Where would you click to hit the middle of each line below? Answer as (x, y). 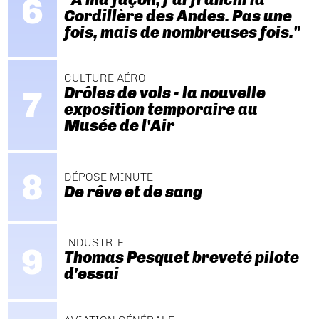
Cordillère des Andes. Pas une (178, 16)
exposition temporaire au (161, 110)
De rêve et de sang (133, 192)
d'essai (91, 274)
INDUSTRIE (94, 243)
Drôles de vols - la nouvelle (164, 93)
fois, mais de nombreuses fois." (182, 32)
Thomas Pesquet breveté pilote (181, 258)
